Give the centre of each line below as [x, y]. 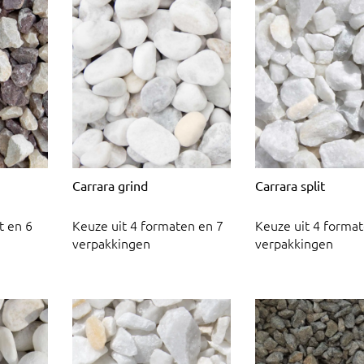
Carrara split [290, 185]
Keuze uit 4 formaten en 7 [148, 225]
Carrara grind [110, 185]
